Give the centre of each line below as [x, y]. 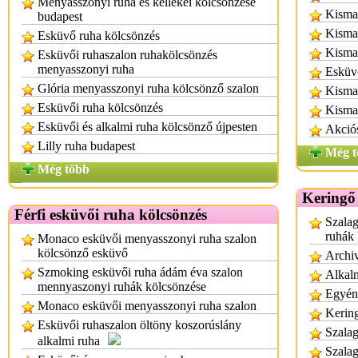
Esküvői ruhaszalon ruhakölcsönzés [127, 55]
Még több [64, 169]
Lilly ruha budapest [86, 146]
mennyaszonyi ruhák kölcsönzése [122, 286]
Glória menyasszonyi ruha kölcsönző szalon [148, 88]
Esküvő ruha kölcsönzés [99, 36]
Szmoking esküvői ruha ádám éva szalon [140, 272]
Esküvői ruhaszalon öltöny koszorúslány [139, 325]
